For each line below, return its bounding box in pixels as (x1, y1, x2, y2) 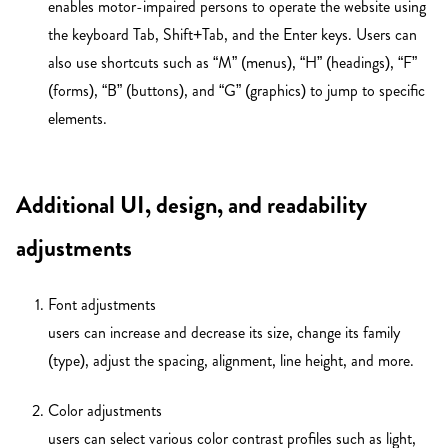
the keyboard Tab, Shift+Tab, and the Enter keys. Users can (48, 23, 417, 47)
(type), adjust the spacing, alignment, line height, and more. (48, 349, 414, 373)
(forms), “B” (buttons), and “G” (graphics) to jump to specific (48, 79, 425, 103)
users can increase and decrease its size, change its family (48, 321, 400, 345)
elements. (48, 107, 107, 131)
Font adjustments (48, 293, 156, 317)
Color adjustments (48, 398, 162, 422)
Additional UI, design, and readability (16, 187, 367, 222)
